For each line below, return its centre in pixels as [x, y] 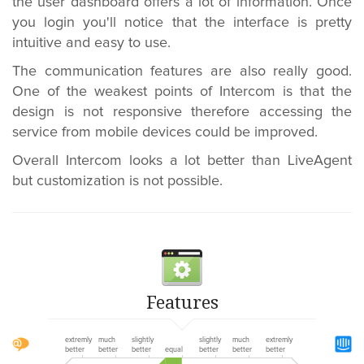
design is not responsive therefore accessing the [182, 112]
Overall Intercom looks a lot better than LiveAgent [182, 161]
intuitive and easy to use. [91, 43]
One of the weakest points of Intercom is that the [182, 92]
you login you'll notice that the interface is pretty [182, 23]
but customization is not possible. [117, 181]
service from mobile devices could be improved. [165, 132]
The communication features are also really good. [182, 71]
